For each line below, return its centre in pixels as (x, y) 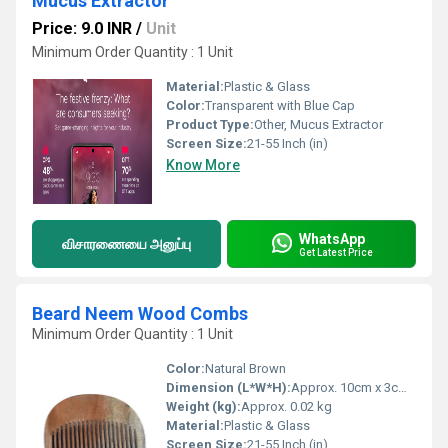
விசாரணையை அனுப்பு (126, 243)
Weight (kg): (203, 406)
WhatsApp (332, 238)
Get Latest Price (336, 252)
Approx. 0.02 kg (286, 406)
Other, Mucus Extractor (318, 124)
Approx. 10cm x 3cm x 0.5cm (344, 387)
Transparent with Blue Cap (280, 105)
